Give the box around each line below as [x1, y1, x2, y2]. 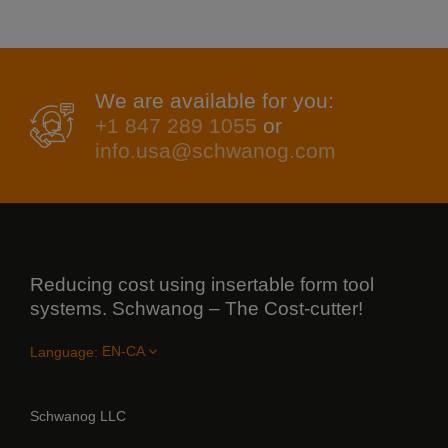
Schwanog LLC [30, 407, 126, 424]
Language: [30, 343, 98, 360]
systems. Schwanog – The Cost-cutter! [30, 298, 363, 320]
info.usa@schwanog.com [95, 139, 337, 163]
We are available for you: [95, 89, 335, 113]
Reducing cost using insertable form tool [30, 274, 374, 296]
